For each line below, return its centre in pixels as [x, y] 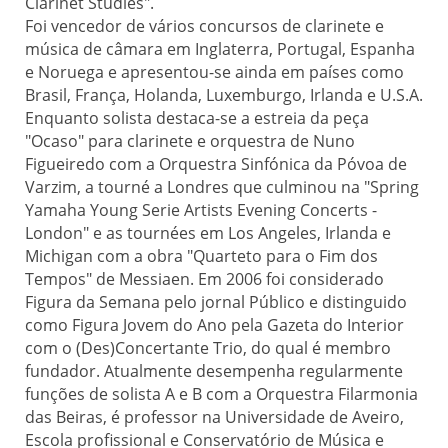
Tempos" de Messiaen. [111, 279]
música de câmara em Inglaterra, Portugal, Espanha [220, 49]
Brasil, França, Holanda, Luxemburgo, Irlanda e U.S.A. [224, 95]
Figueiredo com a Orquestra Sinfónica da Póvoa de [216, 164]
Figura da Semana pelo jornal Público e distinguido [216, 302]
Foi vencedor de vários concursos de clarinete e [204, 26]
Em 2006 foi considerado [291, 279]
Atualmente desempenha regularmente [253, 371]
